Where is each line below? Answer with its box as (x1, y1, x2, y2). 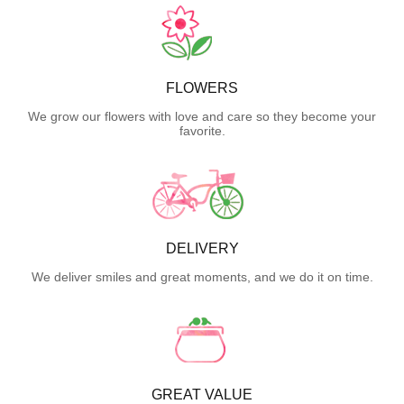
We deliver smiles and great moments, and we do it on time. (31, 270, 373, 285)
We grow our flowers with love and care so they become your (28, 109, 376, 124)
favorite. (179, 124, 225, 139)
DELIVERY (165, 241, 239, 257)
